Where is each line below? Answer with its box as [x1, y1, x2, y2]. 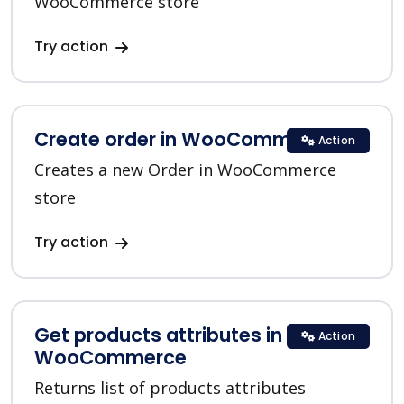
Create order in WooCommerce [34, 126, 334, 153]
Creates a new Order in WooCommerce [34, 159, 336, 181]
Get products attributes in [34, 322, 282, 349]
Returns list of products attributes [34, 377, 306, 399]
